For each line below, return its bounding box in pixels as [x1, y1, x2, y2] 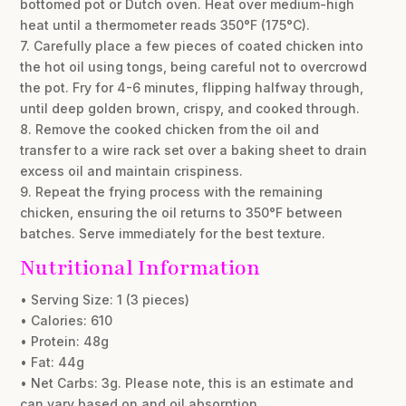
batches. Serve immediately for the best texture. [20, 225, 326, 241]
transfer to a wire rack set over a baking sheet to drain [20, 141, 368, 158]
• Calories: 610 [20, 312, 113, 328]
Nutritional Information [20, 253, 261, 282]
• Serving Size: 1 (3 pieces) [20, 291, 190, 307]
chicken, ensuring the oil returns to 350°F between [20, 204, 343, 220]
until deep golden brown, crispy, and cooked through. [20, 100, 361, 116]
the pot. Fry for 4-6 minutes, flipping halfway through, [20, 79, 364, 95]
